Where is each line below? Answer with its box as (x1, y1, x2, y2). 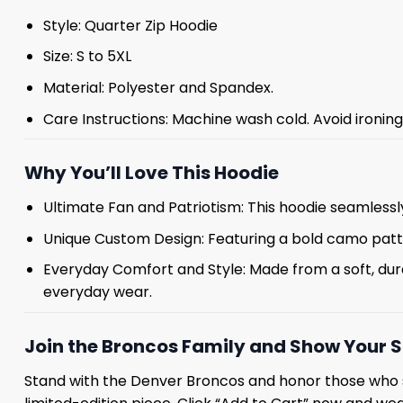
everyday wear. (42, 282, 152, 303)
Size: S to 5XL (42, 46, 131, 67)
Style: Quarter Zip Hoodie (42, 14, 218, 36)
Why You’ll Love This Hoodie (24, 160, 279, 186)
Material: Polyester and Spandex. (42, 77, 273, 99)
